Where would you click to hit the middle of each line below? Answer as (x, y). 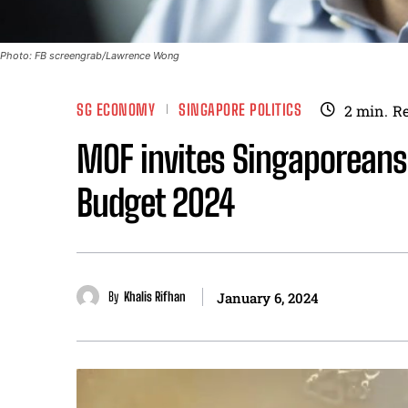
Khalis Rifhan (155, 296)
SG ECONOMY (116, 110)
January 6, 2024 (268, 297)
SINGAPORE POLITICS (240, 110)
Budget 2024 (156, 203)
